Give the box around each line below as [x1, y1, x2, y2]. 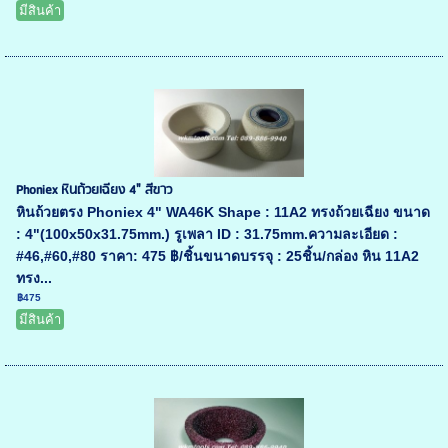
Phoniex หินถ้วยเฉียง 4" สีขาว [16, 180, 173, 202]
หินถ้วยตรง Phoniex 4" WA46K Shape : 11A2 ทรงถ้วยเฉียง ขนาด [16, 204, 431, 221]
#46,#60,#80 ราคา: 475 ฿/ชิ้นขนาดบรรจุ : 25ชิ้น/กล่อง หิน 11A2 [16, 248, 420, 265]
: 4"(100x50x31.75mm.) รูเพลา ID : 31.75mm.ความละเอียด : [16, 226, 399, 243]
